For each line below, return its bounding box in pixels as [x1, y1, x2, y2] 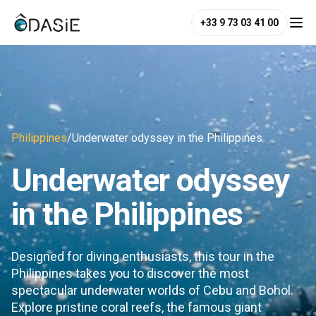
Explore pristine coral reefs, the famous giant [11, 300, 262, 315]
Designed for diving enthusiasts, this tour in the [11, 249, 274, 264]
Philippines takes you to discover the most [11, 266, 249, 281]
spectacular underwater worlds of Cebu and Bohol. [11, 283, 293, 298]
